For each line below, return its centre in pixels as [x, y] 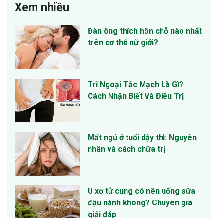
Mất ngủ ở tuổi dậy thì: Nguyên [142, 138]
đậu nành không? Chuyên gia [140, 202]
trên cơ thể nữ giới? [123, 43]
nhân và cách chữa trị [127, 149]
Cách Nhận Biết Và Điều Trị [136, 96]
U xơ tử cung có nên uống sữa [141, 191]
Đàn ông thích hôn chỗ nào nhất [145, 31]
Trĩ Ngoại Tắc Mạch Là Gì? [136, 84]
